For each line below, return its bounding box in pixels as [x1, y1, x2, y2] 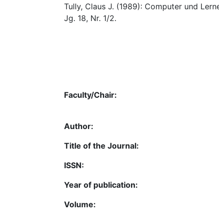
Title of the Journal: [64, 140, 139, 151]
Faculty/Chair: [64, 89, 117, 100]
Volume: [64, 199, 96, 209]
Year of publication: [64, 179, 138, 190]
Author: [64, 121, 93, 131]
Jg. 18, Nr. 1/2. [64, 13, 116, 23]
